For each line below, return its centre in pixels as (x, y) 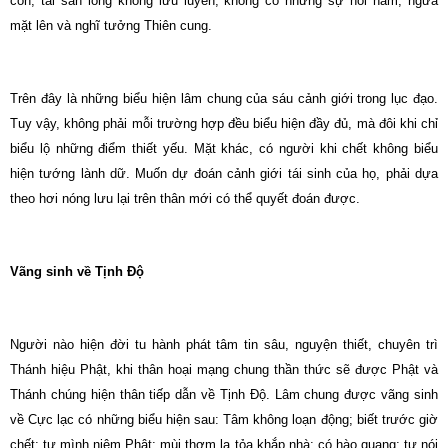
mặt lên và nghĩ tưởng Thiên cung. (111, 25)
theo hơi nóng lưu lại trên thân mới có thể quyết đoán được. (185, 198)
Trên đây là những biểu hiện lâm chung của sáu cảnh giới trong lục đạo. (224, 98)
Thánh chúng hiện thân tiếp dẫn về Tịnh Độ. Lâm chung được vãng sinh (224, 394)
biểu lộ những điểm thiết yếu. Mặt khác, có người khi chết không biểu (224, 148)
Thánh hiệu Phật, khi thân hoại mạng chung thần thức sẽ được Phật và (224, 369)
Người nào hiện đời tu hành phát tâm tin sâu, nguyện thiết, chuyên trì (224, 344)
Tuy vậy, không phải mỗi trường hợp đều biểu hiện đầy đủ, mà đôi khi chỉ (224, 123)
